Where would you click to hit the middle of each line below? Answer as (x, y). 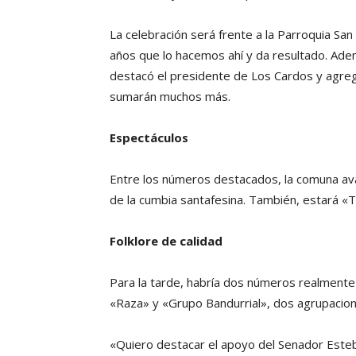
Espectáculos (149, 137)
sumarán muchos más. (170, 96)
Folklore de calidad (166, 241)
